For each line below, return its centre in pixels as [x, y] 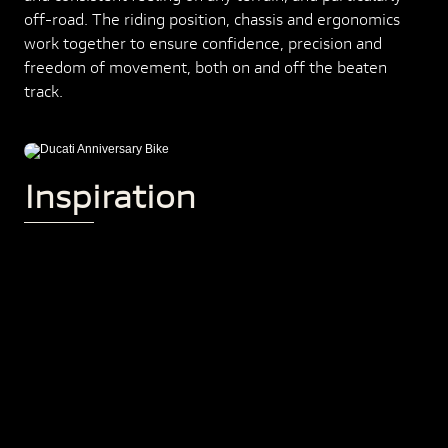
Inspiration [110, 196]
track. [43, 90]
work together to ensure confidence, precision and [203, 42]
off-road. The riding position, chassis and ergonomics [212, 18]
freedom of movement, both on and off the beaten [205, 66]
